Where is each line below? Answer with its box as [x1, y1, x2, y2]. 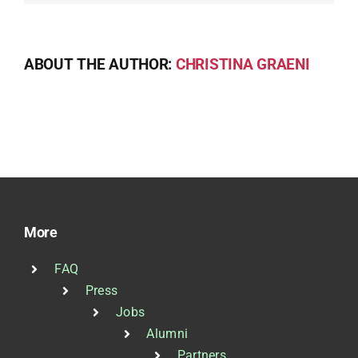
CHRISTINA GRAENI [175, 55, 310, 74]
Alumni [146, 325, 189, 341]
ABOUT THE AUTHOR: [24, 55, 176, 74]
